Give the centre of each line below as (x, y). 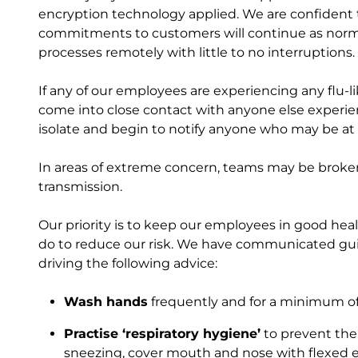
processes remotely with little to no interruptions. (197, 52)
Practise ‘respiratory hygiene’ (162, 334)
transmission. (80, 187)
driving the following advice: (128, 263)
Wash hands (106, 302)
